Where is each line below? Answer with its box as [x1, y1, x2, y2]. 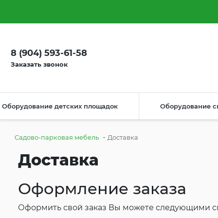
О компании [11, 8, 52, 16]
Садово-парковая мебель [15, 133, 99, 141]
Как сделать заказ [140, 8, 201, 16]
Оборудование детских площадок [2, 102, 118, 110]
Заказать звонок [11, 60, 68, 68]
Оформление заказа [18, 179, 186, 199]
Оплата [67, 8, 92, 16]
